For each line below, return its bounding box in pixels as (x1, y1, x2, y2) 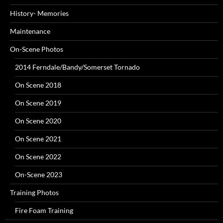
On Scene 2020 (15, 116, 61, 125)
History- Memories (10, 9, 69, 18)
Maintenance (10, 27, 50, 36)
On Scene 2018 (15, 81, 61, 90)
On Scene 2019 (15, 99, 61, 108)
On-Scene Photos (10, 45, 63, 54)
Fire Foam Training (15, 206, 73, 215)
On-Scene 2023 (15, 170, 62, 179)
